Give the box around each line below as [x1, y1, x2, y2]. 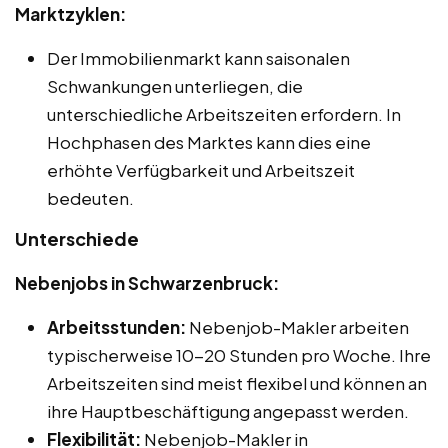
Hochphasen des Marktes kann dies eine [47, 131, 371, 154]
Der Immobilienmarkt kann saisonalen [47, 47, 350, 70]
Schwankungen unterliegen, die [47, 75, 303, 98]
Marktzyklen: [15, 3, 126, 26]
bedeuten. [47, 187, 134, 210]
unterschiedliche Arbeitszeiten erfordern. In [47, 103, 401, 126]
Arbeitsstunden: [47, 316, 186, 339]
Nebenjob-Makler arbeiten [186, 316, 409, 339]
